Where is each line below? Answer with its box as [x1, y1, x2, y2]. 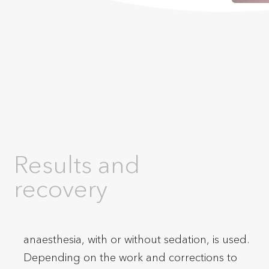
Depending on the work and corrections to [23, 250, 238, 266]
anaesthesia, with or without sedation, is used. [23, 232, 250, 248]
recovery [14, 172, 108, 207]
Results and [14, 148, 141, 183]
